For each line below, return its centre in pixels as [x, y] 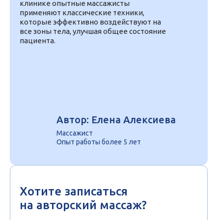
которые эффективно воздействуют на [90, 22]
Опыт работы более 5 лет [99, 142]
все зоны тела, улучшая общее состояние [93, 31]
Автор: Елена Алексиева [116, 120]
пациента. [38, 41]
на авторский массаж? [83, 205]
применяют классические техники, [82, 13]
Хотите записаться [74, 192]
